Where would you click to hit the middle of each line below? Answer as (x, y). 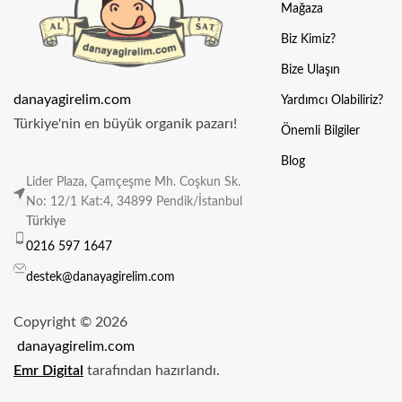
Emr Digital (48, 371)
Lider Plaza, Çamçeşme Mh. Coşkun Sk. (133, 183)
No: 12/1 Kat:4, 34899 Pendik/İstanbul (134, 202)
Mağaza (301, 9)
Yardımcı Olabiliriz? (332, 101)
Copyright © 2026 (72, 323)
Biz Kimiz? (308, 40)
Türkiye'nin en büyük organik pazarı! (125, 124)
